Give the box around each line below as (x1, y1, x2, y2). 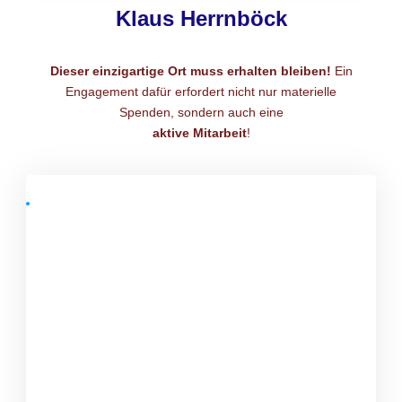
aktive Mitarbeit (152, 125, 247, 140)
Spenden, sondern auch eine (118, 104, 284, 119)
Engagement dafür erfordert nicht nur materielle (66, 83, 336, 99)
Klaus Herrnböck (115, 5, 287, 31)
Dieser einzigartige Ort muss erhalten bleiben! (49, 63, 331, 78)
